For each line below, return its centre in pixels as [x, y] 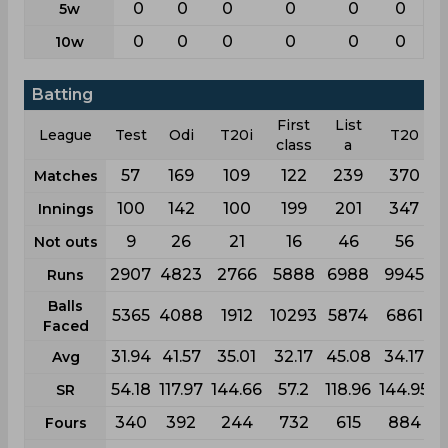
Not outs [65, 242]
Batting [62, 94]
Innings [65, 209]
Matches [65, 176]
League [65, 135]
